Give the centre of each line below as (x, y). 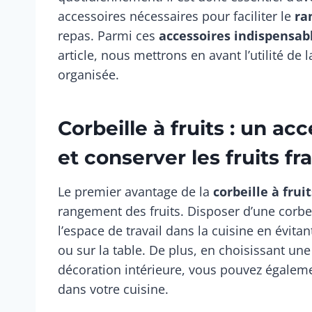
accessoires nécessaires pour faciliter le (176, 16)
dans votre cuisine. (113, 289)
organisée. (88, 75)
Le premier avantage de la (135, 192)
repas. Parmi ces (108, 36)
